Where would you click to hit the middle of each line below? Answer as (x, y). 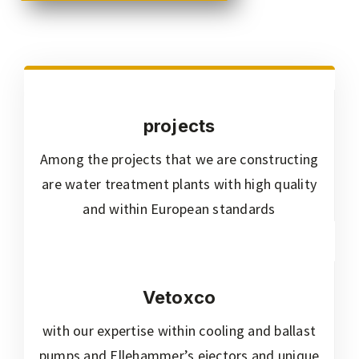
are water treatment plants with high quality (179, 184)
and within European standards (179, 209)
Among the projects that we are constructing (179, 159)
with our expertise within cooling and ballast (179, 331)
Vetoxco (179, 297)
